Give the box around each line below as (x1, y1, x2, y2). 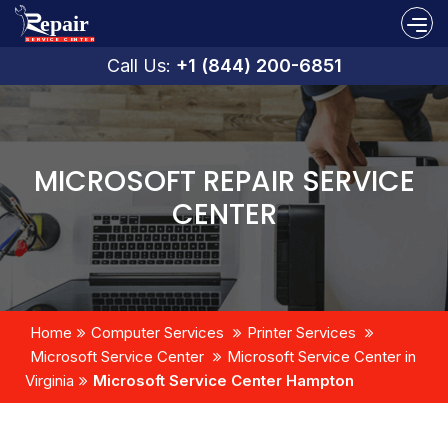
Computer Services (91, 322, 224, 342)
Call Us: (106, 54, 176, 76)
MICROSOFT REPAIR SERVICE (33, 161, 415, 201)
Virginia (25, 370, 74, 390)
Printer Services (247, 322, 356, 342)
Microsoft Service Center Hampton (93, 370, 354, 390)
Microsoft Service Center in (227, 346, 416, 366)
